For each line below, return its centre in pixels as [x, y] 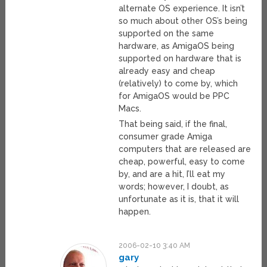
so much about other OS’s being [183, 21]
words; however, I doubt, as [174, 187]
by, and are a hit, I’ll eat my [172, 174]
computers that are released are [185, 149]
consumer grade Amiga [166, 137]
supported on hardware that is [180, 59]
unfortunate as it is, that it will [179, 199]
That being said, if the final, [173, 124]
